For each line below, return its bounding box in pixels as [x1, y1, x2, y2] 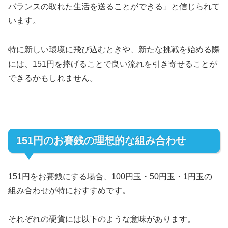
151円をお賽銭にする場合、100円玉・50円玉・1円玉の [8, 172, 212, 181]
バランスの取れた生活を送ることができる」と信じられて [8, 2, 220, 11]
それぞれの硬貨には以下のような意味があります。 [8, 215, 195, 224]
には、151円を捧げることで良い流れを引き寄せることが [8, 59, 217, 68]
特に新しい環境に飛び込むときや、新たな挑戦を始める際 [8, 45, 220, 54]
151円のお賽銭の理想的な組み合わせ [16, 135, 186, 147]
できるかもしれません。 [8, 73, 98, 82]
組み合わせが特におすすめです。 [8, 186, 130, 195]
